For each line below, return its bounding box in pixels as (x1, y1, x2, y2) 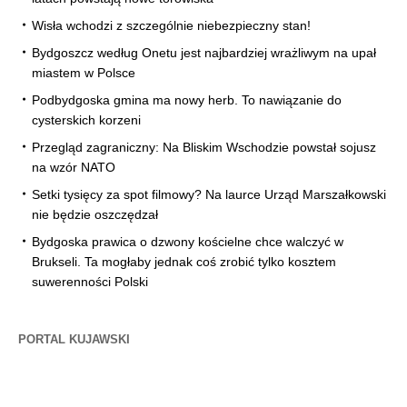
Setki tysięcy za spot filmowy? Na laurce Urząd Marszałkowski (32, 186, 386, 202)
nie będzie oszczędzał (32, 206, 158, 222)
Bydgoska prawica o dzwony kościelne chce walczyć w (32, 233, 343, 249)
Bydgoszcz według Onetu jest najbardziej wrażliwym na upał (32, 45, 376, 60)
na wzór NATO (32, 159, 115, 174)
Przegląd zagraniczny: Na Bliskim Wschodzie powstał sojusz (32, 139, 376, 154)
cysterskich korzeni (32, 112, 141, 127)
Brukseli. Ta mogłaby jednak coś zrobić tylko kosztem (32, 253, 336, 269)
